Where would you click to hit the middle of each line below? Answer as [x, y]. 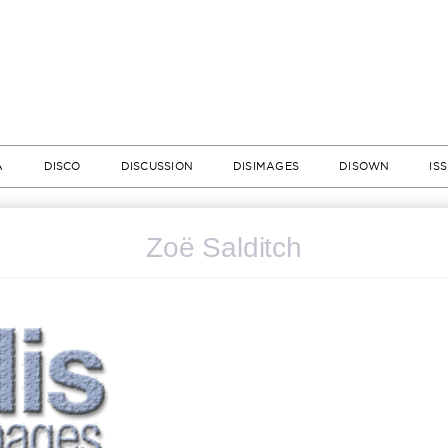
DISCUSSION [156, 166]
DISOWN [364, 166]
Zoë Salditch [224, 247]
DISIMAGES [266, 166]
